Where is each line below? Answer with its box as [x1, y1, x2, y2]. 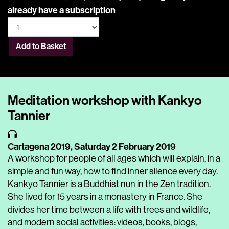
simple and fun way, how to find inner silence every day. [8, 166, 218, 176]
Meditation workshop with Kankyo [8, 93, 202, 108]
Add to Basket [16, 41, 66, 51]
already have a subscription [8, 5, 116, 16]
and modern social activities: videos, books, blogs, [8, 217, 197, 227]
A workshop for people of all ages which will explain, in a [8, 153, 220, 164]
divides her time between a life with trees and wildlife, [8, 204, 210, 215]
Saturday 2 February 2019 [74, 141, 176, 152]
